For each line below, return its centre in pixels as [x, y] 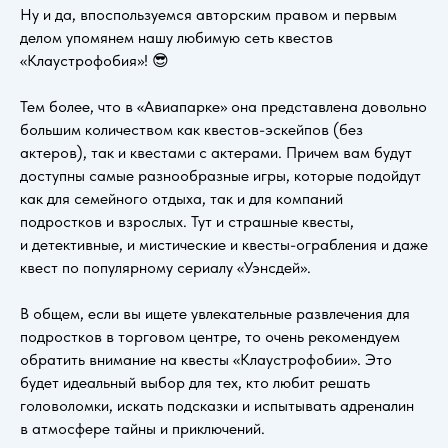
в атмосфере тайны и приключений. [142, 428]
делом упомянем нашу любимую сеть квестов [176, 37]
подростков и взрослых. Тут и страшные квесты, [187, 221]
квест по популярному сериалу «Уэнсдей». [165, 267]
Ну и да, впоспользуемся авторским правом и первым [208, 14]
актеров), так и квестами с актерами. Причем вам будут [216, 152]
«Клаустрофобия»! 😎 [94, 60]
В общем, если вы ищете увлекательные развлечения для [215, 313]
